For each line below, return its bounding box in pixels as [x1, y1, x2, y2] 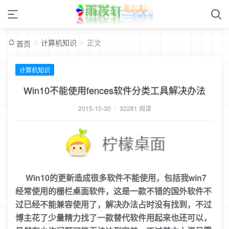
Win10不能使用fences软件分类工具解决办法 [24, 83, 205, 97]
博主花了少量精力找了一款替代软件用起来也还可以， [15, 212, 212, 223]
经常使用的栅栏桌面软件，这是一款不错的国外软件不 [15, 185, 212, 197]
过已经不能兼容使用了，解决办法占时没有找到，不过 [15, 198, 212, 210]
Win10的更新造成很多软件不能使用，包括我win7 [15, 172, 207, 184]
